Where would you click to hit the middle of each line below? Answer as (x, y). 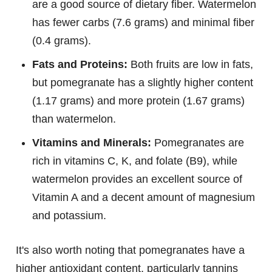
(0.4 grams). (62, 40)
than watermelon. (74, 119)
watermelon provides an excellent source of (137, 179)
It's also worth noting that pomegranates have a (130, 250)
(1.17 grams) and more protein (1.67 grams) (138, 100)
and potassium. (69, 215)
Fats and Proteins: (80, 64)
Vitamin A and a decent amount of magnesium (144, 197)
